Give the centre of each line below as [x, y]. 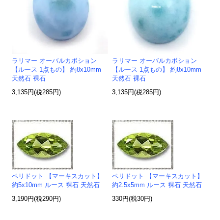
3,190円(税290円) [37, 199]
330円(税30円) [132, 199]
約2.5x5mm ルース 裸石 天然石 [157, 185]
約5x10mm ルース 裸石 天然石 [56, 185]
